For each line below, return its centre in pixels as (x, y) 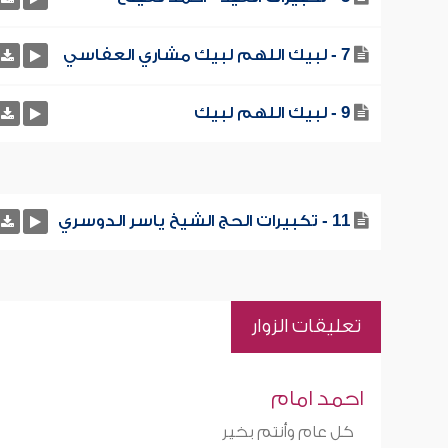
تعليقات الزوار (305, 326)
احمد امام (317, 398)
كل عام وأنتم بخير (287, 432)
